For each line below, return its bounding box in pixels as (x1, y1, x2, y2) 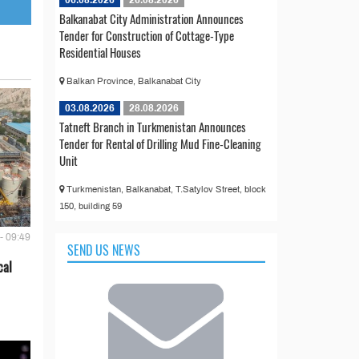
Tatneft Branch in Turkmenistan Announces (58, 117, 246, 135)
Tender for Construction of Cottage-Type (58, 26, 234, 44)
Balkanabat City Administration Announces (58, 9, 244, 27)
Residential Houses (58, 42, 141, 61)
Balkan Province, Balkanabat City (63, 75, 201, 86)
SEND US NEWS (67, 240, 140, 260)
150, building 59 (58, 200, 122, 211)
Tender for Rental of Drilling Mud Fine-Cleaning (58, 134, 261, 152)
